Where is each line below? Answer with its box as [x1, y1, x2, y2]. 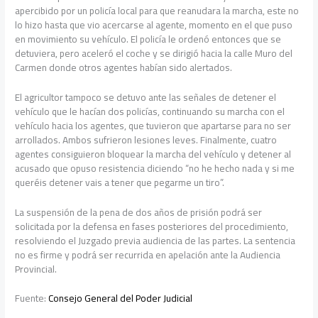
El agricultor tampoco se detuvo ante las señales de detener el [15, 87, 277, 106]
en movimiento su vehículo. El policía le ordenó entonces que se [15, 29, 282, 48]
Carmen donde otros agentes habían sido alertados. [15, 57, 233, 77]
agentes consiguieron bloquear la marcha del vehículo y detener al [15, 144, 292, 163]
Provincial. [15, 259, 57, 278]
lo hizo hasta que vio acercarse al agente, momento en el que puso [15, 15, 293, 34]
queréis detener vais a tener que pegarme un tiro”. [15, 172, 225, 192]
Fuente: [15, 289, 49, 308]
